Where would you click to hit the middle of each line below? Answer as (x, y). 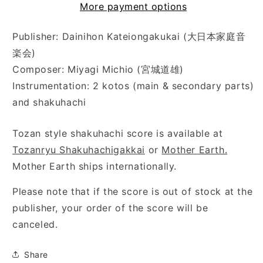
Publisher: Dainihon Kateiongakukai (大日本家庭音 (129, 37)
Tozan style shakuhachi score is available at (118, 134)
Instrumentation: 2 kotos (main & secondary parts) (133, 86)
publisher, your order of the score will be (110, 208)
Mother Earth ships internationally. (95, 166)
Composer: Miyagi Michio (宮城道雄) (98, 70)
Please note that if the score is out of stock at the (133, 192)
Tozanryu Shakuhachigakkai (79, 150)
